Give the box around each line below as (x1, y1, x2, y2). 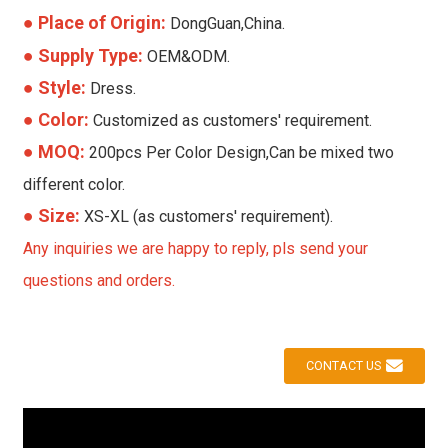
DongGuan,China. (169, 13, 285, 33)
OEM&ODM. (146, 46, 230, 66)
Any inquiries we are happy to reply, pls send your (22, 238, 368, 258)
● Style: (22, 76, 90, 98)
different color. (22, 174, 125, 194)
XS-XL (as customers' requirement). (83, 206, 333, 226)
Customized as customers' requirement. (92, 110, 372, 130)
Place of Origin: (37, 11, 170, 33)
